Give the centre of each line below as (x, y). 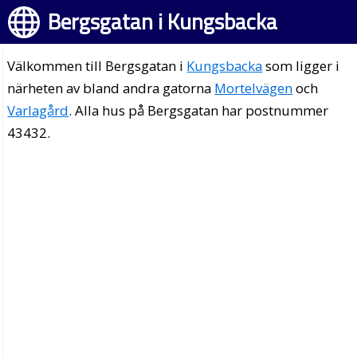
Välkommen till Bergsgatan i (97, 66)
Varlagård (38, 110)
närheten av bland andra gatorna (111, 88)
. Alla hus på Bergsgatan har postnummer (199, 110)
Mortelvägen (254, 88)
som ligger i (301, 66)
